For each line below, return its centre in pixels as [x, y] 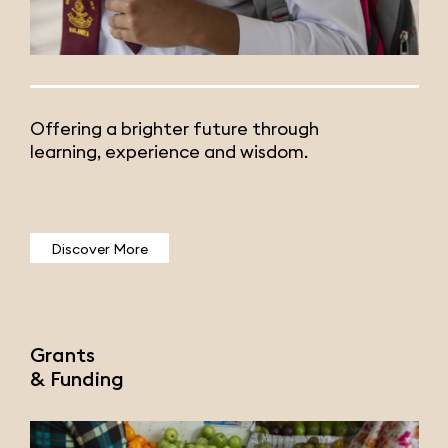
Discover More [99, 248]
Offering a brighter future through [174, 129]
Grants [62, 355]
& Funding [77, 379]
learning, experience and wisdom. [169, 152]
